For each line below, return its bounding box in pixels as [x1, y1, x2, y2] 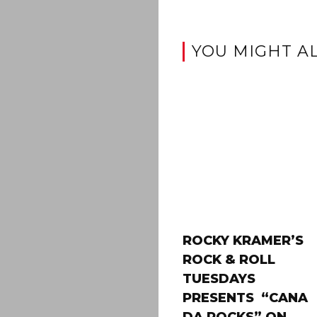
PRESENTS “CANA [182, 290, 308, 306]
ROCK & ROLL [182, 252, 275, 267]
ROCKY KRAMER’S [182, 233, 304, 248]
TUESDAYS [182, 271, 255, 287]
